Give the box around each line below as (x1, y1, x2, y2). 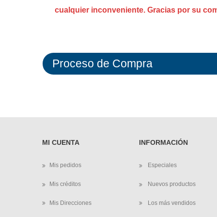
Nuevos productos (146, 180, 196, 187)
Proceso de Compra (52, 57, 153, 70)
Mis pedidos (49, 162, 81, 169)
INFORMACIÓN (139, 139, 188, 146)
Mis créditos (49, 180, 81, 187)
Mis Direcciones (49, 199, 92, 206)
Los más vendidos (146, 199, 196, 206)
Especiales (146, 162, 177, 169)
